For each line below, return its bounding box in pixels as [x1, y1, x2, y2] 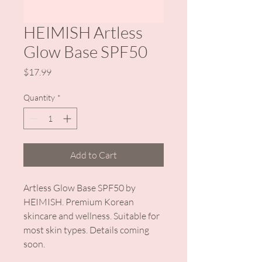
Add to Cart [70, 149, 117, 161]
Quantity [23, 92, 55, 102]
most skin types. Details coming [23, 224, 149, 236]
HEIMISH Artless [23, 22, 143, 42]
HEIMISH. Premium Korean [23, 196, 134, 208]
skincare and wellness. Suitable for [23, 210, 160, 222]
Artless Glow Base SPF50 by [23, 182, 136, 194]
